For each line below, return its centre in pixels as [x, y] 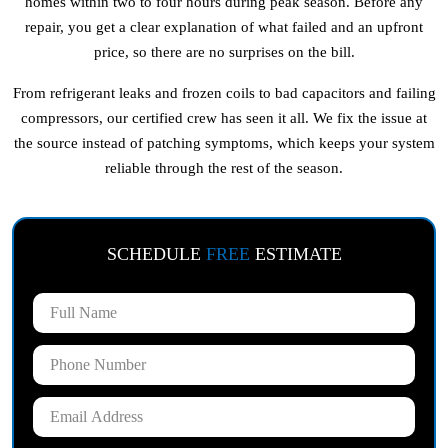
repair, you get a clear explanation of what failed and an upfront [224, 27]
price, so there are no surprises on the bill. [224, 52]
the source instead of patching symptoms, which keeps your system [224, 143]
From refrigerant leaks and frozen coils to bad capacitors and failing [224, 93]
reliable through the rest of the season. [224, 168]
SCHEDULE [156, 254]
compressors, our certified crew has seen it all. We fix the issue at [224, 118]
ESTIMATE [295, 254]
